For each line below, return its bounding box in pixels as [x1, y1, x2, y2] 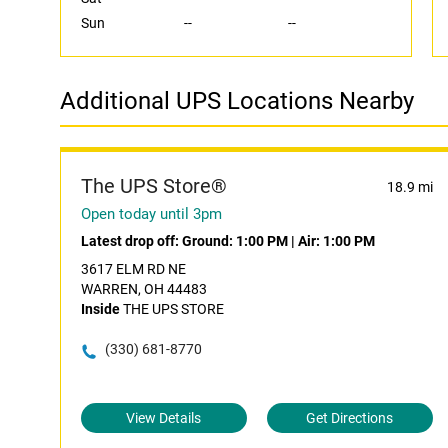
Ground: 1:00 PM [182, 233, 288, 249]
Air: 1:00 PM [298, 233, 375, 249]
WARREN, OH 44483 [81, 281, 207, 297]
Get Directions [306, 410, 394, 426]
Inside [81, 301, 120, 317]
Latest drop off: [81, 233, 182, 249]
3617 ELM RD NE [81, 261, 186, 277]
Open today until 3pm [81, 205, 222, 223]
